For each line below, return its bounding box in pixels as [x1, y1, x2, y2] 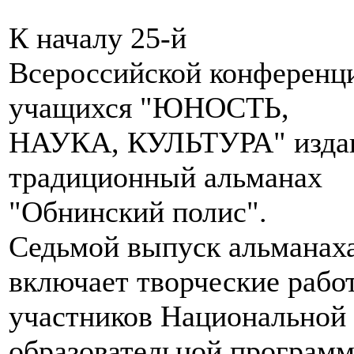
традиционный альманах [9, 160, 322, 194]
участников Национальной [9, 299, 346, 333]
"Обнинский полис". [9, 195, 267, 229]
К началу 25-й [9, 21, 186, 55]
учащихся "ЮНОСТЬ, [9, 91, 289, 125]
